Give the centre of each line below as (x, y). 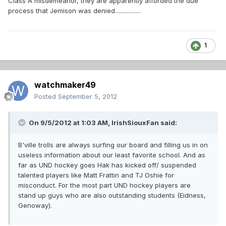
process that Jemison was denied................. (74, 11)
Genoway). (35, 206)
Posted (46, 97)
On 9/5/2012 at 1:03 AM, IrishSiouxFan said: (102, 123)
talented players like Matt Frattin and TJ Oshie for (96, 175)
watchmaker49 (65, 85)
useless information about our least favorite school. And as (112, 155)
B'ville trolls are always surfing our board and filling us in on (113, 145)
